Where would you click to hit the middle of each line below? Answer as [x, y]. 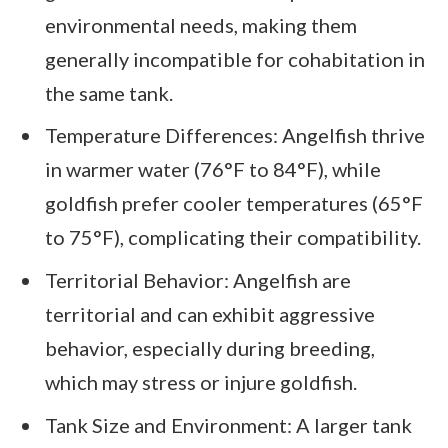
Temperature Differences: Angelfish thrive [235, 135]
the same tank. [109, 92]
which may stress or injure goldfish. [201, 382]
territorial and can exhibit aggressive [210, 314]
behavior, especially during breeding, [210, 348]
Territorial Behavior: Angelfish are [198, 280]
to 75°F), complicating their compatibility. [233, 237]
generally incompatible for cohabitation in [235, 58]
